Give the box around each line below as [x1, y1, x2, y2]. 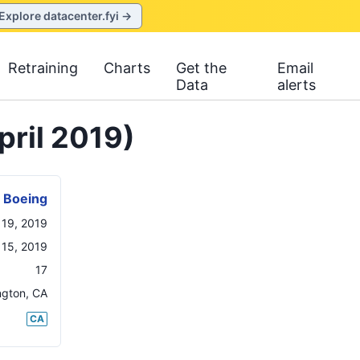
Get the [176, 59, 227, 76]
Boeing [3, 190, 47, 207]
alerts [277, 76, 317, 93]
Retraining [8, 59, 79, 76]
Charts [104, 59, 151, 76]
